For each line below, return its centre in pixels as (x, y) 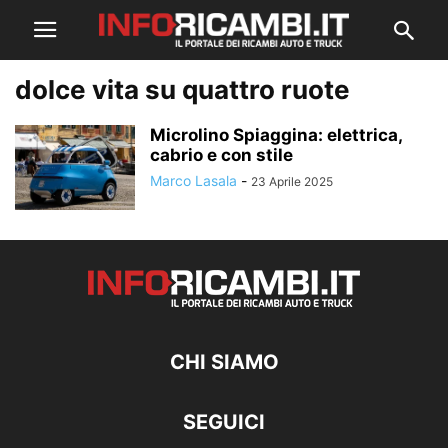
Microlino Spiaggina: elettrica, (276, 135)
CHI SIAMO (224, 362)
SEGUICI (224, 422)
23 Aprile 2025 (292, 181)
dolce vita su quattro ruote (182, 89)
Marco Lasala (193, 180)
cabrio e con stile (221, 155)
